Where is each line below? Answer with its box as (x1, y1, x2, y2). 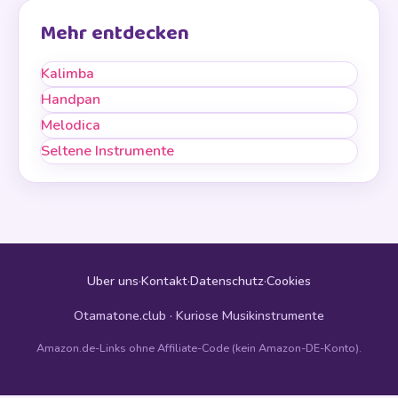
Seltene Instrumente (41, 141, 174, 162)
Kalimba (41, 64, 94, 84)
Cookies (267, 272, 311, 291)
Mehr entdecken (40, 18, 189, 51)
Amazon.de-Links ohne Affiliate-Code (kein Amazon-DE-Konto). (36, 340, 362, 356)
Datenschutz (190, 272, 264, 291)
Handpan (41, 90, 100, 110)
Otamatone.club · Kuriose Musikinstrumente (74, 306, 324, 324)
